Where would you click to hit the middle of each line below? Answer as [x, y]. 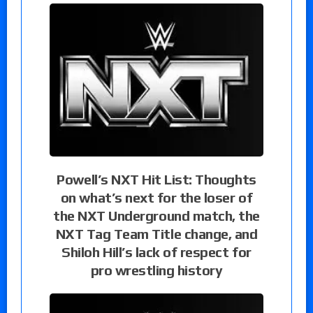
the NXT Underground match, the [156, 215]
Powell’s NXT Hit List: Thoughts [156, 179]
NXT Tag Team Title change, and [156, 233]
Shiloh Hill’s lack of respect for [156, 252]
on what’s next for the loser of [156, 197]
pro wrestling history [156, 270]
